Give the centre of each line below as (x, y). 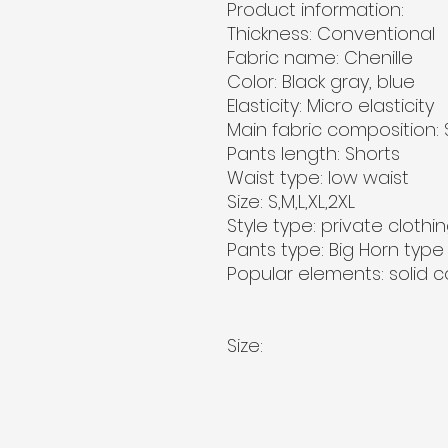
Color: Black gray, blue (321, 81)
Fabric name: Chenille (320, 57)
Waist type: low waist (318, 177)
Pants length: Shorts (313, 153)
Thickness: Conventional (331, 33)
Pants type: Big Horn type (335, 249)
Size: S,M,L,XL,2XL (291, 201)
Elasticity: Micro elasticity (330, 105)
